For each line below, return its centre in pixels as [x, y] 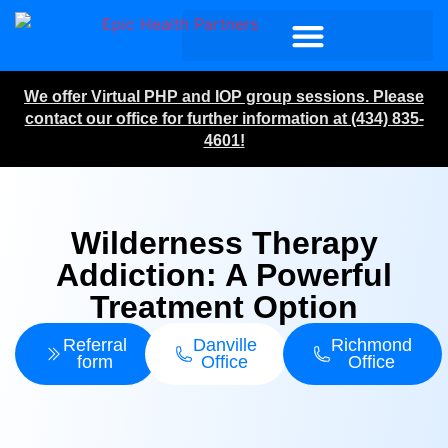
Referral [94, 345]
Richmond [371, 345]
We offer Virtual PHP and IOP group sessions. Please [224, 96]
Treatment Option [224, 307]
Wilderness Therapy [224, 243]
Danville [224, 345]
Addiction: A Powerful [224, 275]
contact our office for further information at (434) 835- [224, 118]
